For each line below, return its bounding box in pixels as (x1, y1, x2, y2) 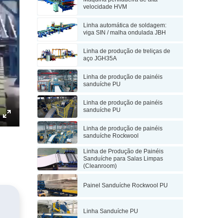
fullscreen (7, 132, 43, 142)
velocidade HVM (83, 3, 127, 11)
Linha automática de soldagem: (83, 22, 167, 29)
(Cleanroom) (83, 163, 117, 170)
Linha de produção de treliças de (83, 48, 171, 55)
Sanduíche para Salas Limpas (83, 155, 163, 163)
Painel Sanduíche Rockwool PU (83, 182, 168, 189)
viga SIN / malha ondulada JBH (83, 29, 166, 36)
